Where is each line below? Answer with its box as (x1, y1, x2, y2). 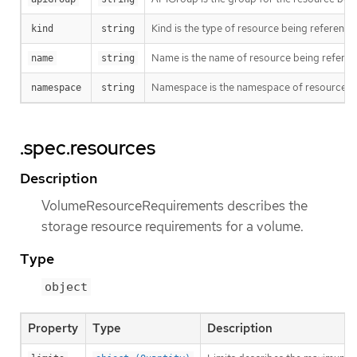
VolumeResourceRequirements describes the (41, 196, 308, 214)
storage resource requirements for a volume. (41, 217, 304, 235)
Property (28, 320, 78, 337)
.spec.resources (20, 135, 155, 160)
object (45, 280, 88, 295)
